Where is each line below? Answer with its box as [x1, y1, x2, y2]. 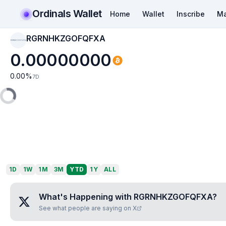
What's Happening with [39, 192, 134, 202]
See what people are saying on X [39, 204, 137, 212]
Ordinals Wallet [32, 7, 102, 20]
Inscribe [176, 9, 205, 18]
